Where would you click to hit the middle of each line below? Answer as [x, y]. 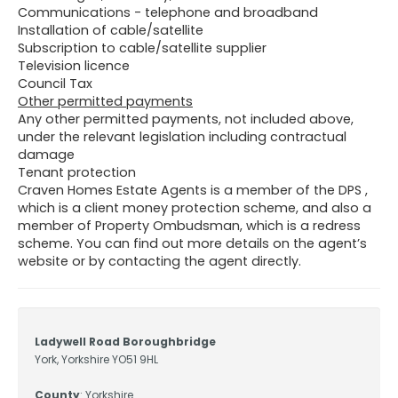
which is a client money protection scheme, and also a [195, 207]
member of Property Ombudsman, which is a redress [189, 225]
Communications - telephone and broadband [168, 12]
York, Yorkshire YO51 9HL [96, 359]
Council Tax [55, 83]
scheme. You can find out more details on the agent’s [192, 243]
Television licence [74, 65]
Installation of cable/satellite [111, 30]
